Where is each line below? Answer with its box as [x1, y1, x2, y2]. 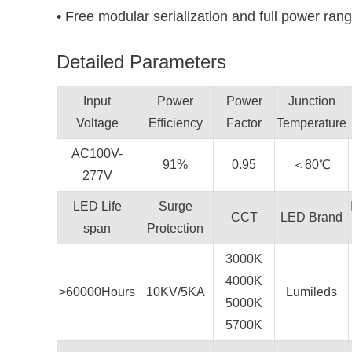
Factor [226, 116, 262, 130]
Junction [288, 94, 335, 108]
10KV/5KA [145, 285, 205, 299]
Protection [147, 222, 203, 235]
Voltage [75, 116, 119, 130]
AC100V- [71, 147, 123, 160]
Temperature [277, 116, 346, 130]
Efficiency [148, 116, 203, 130]
